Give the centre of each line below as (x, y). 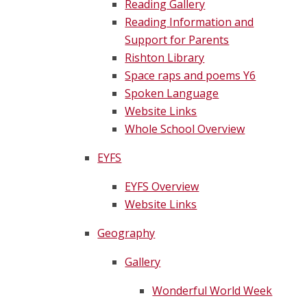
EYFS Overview (162, 187)
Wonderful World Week (212, 291)
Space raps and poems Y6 (191, 76)
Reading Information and (189, 22)
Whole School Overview (185, 129)
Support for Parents (177, 40)
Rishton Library (165, 58)
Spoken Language (172, 94)
